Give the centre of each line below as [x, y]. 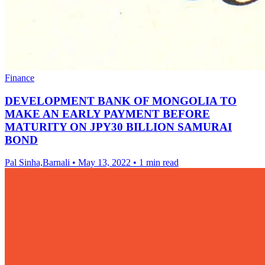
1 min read [159, 163]
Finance [20, 77]
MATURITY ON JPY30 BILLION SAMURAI [118, 127]
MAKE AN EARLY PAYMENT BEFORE [107, 114]
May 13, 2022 [104, 163]
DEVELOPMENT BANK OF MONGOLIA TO [121, 101]
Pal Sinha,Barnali [37, 163]
